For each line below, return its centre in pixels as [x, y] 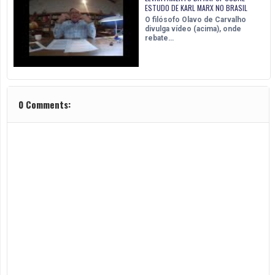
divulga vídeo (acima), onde [193, 29]
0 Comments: [45, 104]
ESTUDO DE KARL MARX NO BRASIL [196, 7]
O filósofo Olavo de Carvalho [196, 19]
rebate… [159, 38]
